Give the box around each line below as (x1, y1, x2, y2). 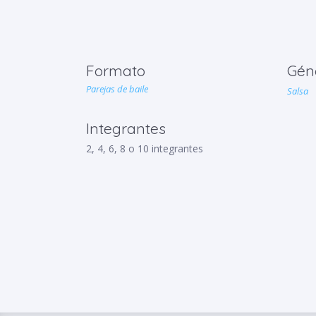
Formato (85, 61, 145, 80)
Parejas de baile (85, 83, 148, 95)
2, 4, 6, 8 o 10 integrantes (85, 142, 203, 155)
